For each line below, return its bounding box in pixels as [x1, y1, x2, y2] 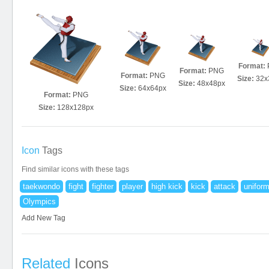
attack [214, 182, 235, 191]
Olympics [23, 197, 56, 206]
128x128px [57, 103, 94, 112]
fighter [92, 182, 113, 191]
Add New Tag [22, 214, 65, 222]
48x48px [197, 79, 225, 88]
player [122, 182, 143, 191]
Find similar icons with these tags [22, 165, 129, 174]
